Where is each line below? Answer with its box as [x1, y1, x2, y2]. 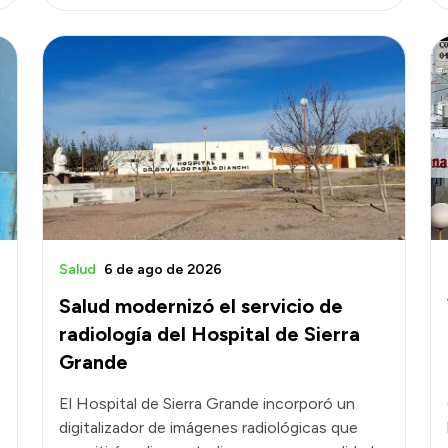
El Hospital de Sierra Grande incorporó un [59, 393, 355, 413]
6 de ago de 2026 [104, 260, 222, 278]
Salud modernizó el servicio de [59, 293, 343, 318]
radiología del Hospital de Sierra [59, 321, 360, 346]
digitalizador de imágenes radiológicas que [59, 417, 358, 437]
